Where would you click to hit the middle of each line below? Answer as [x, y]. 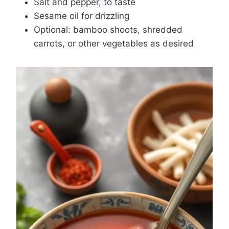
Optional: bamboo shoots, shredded [108, 29]
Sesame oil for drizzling [82, 16]
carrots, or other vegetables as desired [114, 43]
